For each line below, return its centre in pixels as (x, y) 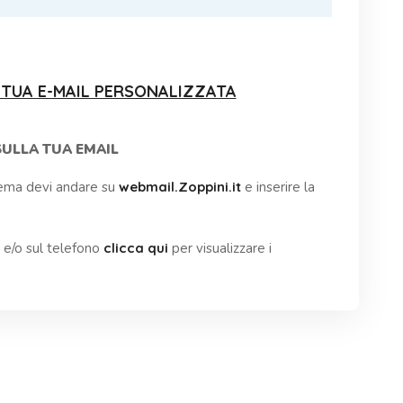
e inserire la (278, 188)
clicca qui (136, 248)
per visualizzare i (220, 249)
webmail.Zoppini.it (180, 187)
